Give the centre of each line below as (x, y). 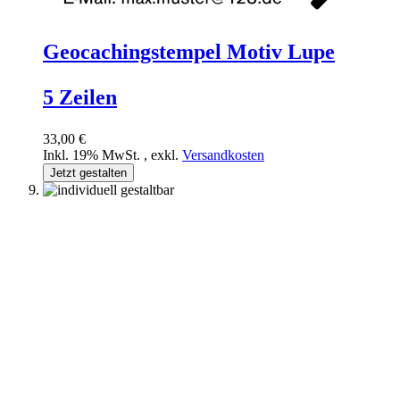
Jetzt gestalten (88, 173)
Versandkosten (223, 155)
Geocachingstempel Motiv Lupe (189, 52)
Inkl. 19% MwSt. (93, 155)
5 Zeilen (80, 98)
